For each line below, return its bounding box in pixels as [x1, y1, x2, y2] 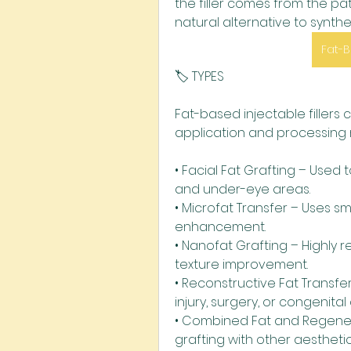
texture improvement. [175, 255, 308, 273]
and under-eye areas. [175, 180, 310, 198]
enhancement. [175, 218, 266, 236]
